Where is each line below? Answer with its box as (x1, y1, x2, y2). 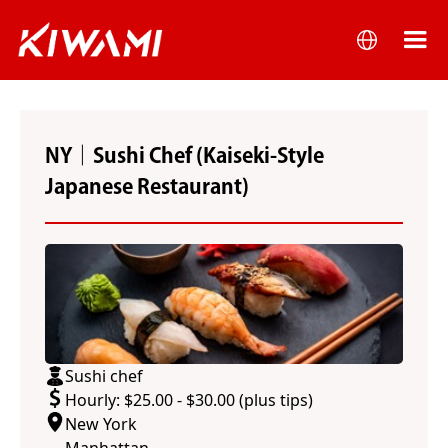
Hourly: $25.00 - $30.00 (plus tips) (65, 389, 313, 411)
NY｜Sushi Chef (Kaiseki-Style (45, 145, 324, 165)
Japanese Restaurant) (45, 176, 249, 196)
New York (65, 413, 137, 435)
